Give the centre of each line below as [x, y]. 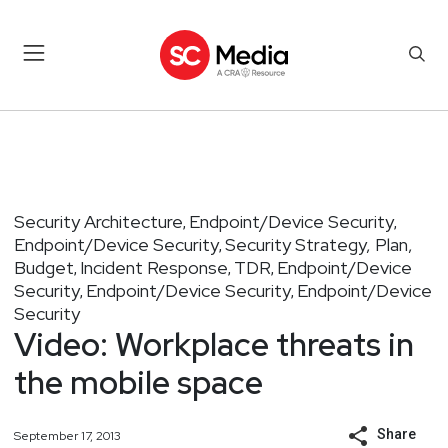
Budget [44, 267]
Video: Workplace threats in [214, 344]
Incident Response [154, 267]
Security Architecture [98, 221]
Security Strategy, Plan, [319, 244]
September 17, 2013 [67, 435]
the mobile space [138, 382]
